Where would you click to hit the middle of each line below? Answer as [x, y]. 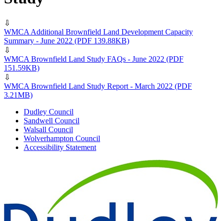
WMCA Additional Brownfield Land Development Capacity [98, 32]
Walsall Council [48, 129]
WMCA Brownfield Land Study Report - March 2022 [88, 86]
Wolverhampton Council [62, 138]
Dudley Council [49, 111]
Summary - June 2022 [38, 40]
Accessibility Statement [60, 147]
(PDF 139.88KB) [102, 40]
